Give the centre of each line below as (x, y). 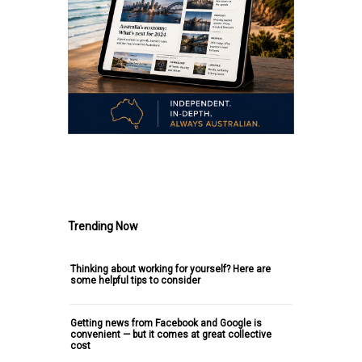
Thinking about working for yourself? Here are (170, 269)
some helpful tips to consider (135, 280)
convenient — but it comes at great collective (171, 334)
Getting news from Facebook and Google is (166, 323)
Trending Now (103, 226)
